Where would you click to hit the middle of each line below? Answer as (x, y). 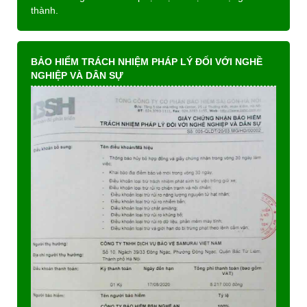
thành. (45, 10)
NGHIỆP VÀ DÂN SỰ (77, 75)
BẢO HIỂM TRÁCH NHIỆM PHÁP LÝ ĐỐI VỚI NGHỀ (147, 61)
